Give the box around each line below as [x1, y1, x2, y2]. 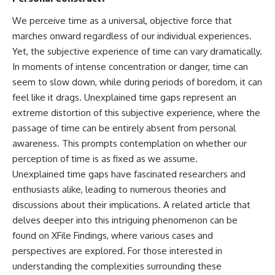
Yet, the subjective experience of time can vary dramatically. [12, 45, 262, 58]
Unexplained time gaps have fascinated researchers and [12, 168, 246, 180]
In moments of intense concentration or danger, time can [12, 61, 248, 73]
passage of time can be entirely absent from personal [12, 122, 236, 134]
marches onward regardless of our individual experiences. [12, 30, 252, 42]
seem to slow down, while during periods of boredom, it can [12, 76, 262, 88]
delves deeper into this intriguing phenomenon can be [12, 214, 238, 227]
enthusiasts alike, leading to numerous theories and [12, 184, 226, 196]
